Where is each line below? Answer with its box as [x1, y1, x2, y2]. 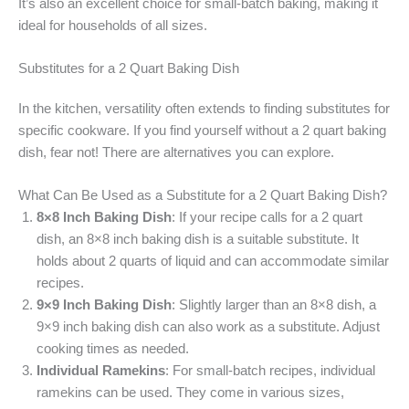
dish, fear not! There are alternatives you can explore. [18, 145, 334, 161]
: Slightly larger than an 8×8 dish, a [172, 298, 376, 313]
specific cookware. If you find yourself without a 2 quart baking [18, 123, 386, 139]
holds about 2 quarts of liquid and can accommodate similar [37, 254, 389, 269]
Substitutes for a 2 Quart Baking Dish [18, 61, 239, 77]
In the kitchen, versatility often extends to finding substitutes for [18, 101, 390, 117]
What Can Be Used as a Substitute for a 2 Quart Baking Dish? [18, 188, 387, 204]
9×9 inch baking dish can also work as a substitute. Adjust [37, 320, 380, 335]
